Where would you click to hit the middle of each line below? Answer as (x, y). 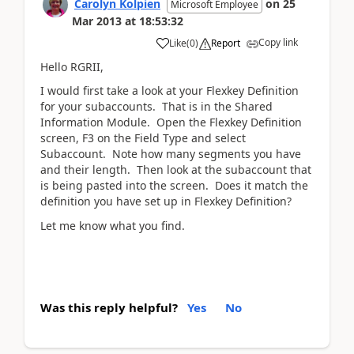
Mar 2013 (97, 21)
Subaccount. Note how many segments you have (171, 154)
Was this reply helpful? (109, 307)
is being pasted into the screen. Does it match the (174, 185)
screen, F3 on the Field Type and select (143, 138)
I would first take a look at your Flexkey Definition (169, 90)
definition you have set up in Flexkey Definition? (166, 201)
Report (226, 43)
